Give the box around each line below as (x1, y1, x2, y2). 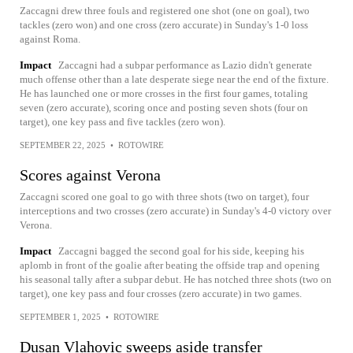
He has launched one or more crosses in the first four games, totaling (20, 87, 308, 99)
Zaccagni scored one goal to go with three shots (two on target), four (20, 190, 309, 203)
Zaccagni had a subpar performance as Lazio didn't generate (58, 58, 312, 71)
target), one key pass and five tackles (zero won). (20, 115, 225, 128)
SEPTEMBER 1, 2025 (20, 311, 101, 321)
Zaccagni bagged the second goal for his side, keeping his (58, 244, 304, 257)
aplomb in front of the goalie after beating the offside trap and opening (20, 258, 320, 271)
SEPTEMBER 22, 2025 (20, 139, 106, 150)
